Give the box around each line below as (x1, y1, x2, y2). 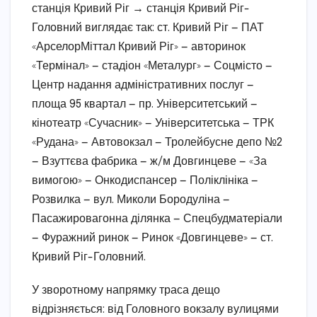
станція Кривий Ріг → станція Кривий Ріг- (32, 2, 250, 15)
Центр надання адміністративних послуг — (32, 79, 254, 91)
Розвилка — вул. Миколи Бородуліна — (32, 193, 230, 206)
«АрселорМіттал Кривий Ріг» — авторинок (32, 40, 246, 53)
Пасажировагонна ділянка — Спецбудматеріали (32, 212, 282, 225)
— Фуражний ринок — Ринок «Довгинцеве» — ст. (32, 231, 273, 244)
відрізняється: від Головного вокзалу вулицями (32, 303, 279, 316)
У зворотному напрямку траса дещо (32, 284, 220, 296)
